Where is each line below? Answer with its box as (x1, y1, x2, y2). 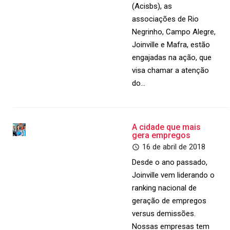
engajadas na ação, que (132, 53, 212, 62)
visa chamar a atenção (132, 66, 209, 75)
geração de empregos (132, 196, 207, 205)
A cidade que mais (132, 122, 201, 132)
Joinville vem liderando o (132, 170, 215, 180)
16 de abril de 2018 (142, 142, 206, 151)
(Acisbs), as (132, 2, 172, 11)
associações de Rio (132, 14, 199, 24)
